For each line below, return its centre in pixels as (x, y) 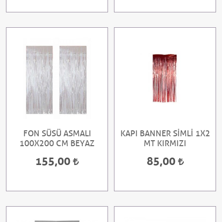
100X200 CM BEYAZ (57, 143)
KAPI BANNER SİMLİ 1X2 (165, 134)
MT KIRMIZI (165, 143)
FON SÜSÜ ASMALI (57, 134)
